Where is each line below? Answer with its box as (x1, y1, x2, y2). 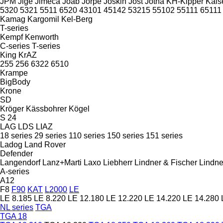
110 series (69, 131, 105, 140)
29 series (34, 131, 67, 140)
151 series (146, 131, 183, 140)
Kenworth (25, 32, 59, 41)
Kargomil (27, 14, 59, 23)
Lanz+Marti (42, 158, 82, 167)
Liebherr (103, 158, 132, 167)
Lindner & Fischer (134, 158, 197, 167)
